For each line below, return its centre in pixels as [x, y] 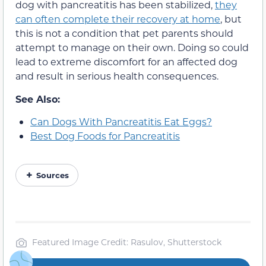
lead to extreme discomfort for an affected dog [126, 62]
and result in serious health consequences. [117, 76]
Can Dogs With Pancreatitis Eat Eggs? [121, 122]
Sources [53, 175]
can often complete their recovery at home [118, 19]
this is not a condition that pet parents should [124, 33]
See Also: [38, 99]
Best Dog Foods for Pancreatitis [105, 136]
